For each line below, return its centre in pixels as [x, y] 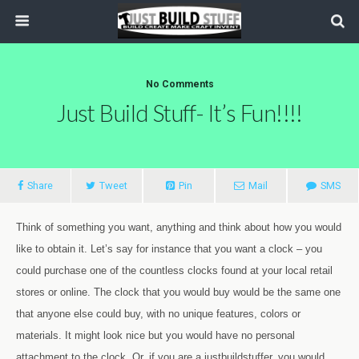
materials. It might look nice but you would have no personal [155, 335]
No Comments [179, 84]
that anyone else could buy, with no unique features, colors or [158, 314]
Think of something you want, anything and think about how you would [179, 227]
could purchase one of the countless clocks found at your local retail [174, 270]
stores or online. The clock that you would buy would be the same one [178, 292]
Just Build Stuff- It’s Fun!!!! [179, 113]
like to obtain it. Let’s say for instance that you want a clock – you [169, 249]
